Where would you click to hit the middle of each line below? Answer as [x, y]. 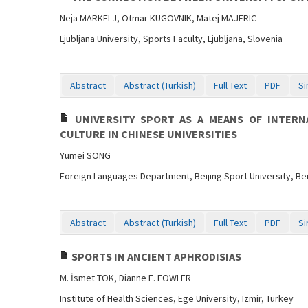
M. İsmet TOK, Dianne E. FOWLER [125, 278]
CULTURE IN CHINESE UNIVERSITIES [148, 134]
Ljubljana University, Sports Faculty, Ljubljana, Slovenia [171, 38]
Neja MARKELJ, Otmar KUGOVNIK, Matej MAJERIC [158, 18]
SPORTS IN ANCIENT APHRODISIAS [155, 256]
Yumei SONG [85, 155]
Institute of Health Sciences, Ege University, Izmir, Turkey [177, 298]
